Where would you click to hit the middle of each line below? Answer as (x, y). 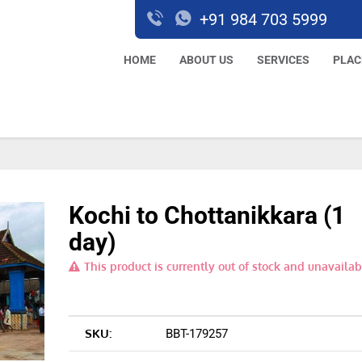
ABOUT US (206, 60)
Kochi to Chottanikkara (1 (207, 215)
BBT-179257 (197, 334)
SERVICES (283, 60)
